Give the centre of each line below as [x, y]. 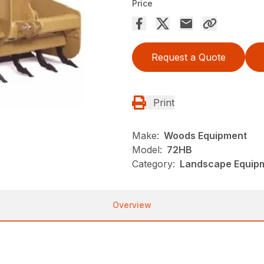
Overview [132, 205]
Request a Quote [189, 57]
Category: [154, 164]
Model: [147, 150]
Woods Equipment [205, 136]
